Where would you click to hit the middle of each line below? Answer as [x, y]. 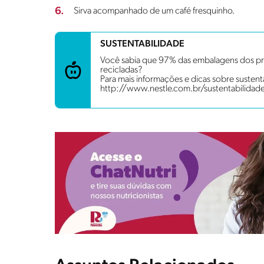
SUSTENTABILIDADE [142, 44]
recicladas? [121, 70]
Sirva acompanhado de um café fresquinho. [154, 11]
